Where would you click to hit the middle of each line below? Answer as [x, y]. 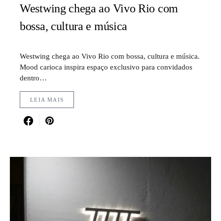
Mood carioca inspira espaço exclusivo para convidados [106, 67]
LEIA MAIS [47, 100]
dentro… [33, 78]
